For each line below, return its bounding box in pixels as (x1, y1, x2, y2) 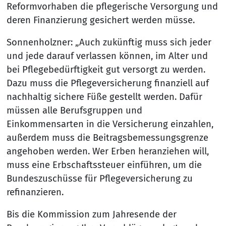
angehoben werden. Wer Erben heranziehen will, (6, 145, 209, 157)
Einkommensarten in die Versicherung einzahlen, (6, 118, 213, 130)
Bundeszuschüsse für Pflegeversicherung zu (6, 173, 193, 184)
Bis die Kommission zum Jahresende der (6, 208, 177, 220)
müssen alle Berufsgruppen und (6, 104, 142, 116)
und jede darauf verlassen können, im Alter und (6, 50, 208, 62)
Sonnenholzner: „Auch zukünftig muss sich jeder (6, 36, 211, 48)
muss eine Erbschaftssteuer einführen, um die (6, 159, 202, 171)
